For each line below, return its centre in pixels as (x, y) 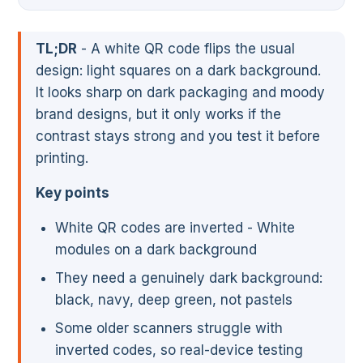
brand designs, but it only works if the (158, 115)
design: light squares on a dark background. (178, 71)
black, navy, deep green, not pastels (174, 300)
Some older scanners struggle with (169, 329)
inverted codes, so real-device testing (179, 350)
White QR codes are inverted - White (175, 228)
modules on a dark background (156, 250)
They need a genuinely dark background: (189, 278)
